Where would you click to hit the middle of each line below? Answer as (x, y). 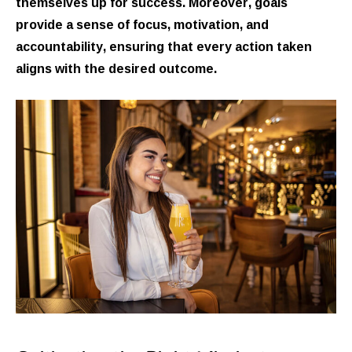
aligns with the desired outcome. (116, 68)
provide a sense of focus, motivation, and (142, 24)
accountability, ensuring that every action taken (164, 46)
